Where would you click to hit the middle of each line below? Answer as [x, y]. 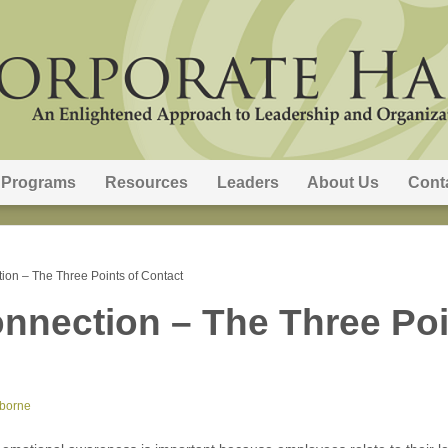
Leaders [247, 182]
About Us [343, 182]
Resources [146, 182]
